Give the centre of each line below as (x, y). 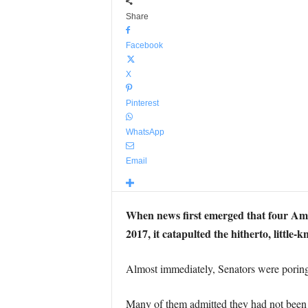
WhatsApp (145, 132)
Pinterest (142, 103)
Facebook (144, 45)
